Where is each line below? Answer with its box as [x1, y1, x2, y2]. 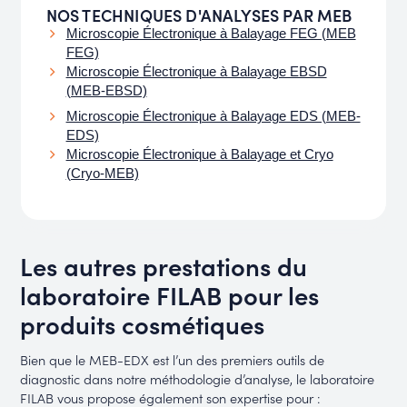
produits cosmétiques [20, 305, 265, 341]
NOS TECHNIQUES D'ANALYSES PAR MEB [45, 4, 352, 27]
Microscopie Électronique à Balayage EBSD [65, 65, 327, 80]
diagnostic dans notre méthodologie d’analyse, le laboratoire [20, 369, 375, 389]
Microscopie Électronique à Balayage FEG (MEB [65, 26, 356, 42]
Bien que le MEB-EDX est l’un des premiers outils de [20, 350, 325, 370]
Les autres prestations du [20, 247, 308, 283]
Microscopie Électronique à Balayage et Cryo [65, 146, 333, 162]
